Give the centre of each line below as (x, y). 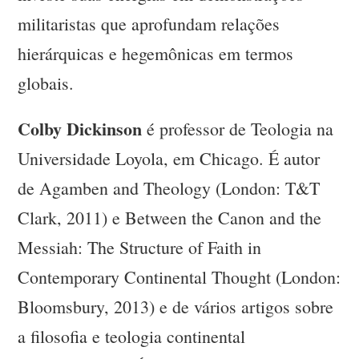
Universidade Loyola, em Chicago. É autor (169, 159)
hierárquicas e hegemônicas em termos (156, 54)
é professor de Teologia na (238, 129)
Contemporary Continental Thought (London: (179, 277)
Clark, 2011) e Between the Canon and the (170, 218)
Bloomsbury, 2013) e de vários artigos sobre (176, 307)
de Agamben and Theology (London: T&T (169, 188)
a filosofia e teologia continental (132, 337)
